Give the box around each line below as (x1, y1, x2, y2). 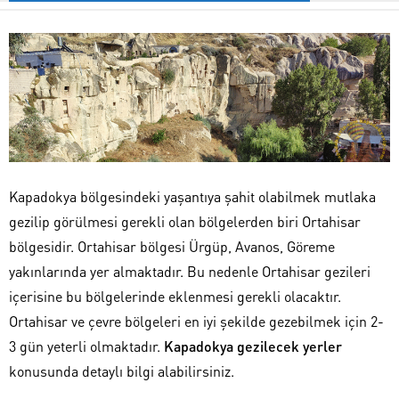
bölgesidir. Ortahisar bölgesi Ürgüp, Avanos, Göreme (9, 237, 335, 256)
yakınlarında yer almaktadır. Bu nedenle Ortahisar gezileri (9, 262, 370, 281)
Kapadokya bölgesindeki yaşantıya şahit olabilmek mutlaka (9, 187, 376, 207)
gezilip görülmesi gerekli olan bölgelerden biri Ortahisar (9, 212, 361, 232)
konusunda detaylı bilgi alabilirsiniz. (9, 362, 234, 381)
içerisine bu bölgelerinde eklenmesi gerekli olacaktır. (9, 287, 341, 306)
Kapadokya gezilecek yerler (164, 337, 342, 356)
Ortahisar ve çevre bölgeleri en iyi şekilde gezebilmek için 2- (9, 312, 384, 331)
